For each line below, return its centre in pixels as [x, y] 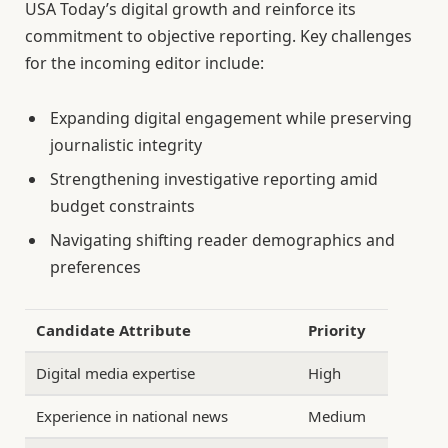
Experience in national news [132, 415]
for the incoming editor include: [144, 62]
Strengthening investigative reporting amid [214, 178]
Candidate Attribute [114, 329]
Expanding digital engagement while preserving [231, 117]
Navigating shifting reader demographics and [222, 239]
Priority [337, 329]
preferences [95, 266]
